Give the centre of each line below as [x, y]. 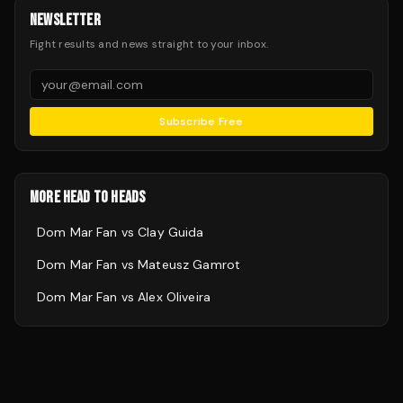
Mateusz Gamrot [189, 264]
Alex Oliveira [174, 297]
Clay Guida [171, 232]
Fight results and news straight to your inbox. [149, 44]
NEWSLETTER [65, 20]
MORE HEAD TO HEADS [88, 197]
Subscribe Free [201, 121]
